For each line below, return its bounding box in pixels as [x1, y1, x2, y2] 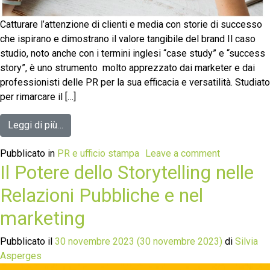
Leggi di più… [8, 119, 63, 131]
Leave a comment [145, 147, 220, 159]
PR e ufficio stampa [57, 147, 139, 159]
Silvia [233, 235, 258, 247]
